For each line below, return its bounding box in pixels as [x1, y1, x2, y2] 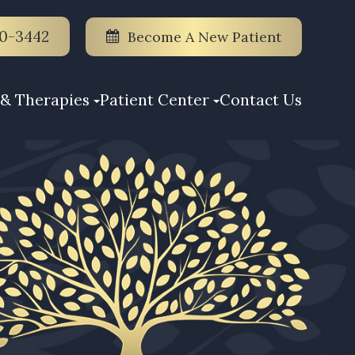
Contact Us [219, 90, 302, 109]
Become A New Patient [127, 27, 281, 46]
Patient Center [99, 90, 209, 109]
